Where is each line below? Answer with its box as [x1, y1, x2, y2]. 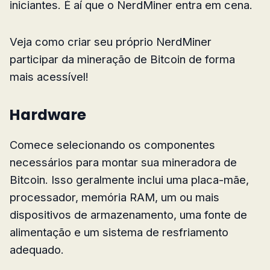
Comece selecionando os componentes [10, 137, 215, 151]
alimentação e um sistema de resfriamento [10, 225, 228, 239]
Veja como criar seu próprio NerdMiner [10, 34, 212, 48]
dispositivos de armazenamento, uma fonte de [10, 207, 247, 221]
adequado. [10, 242, 64, 256]
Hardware [9, 104, 86, 125]
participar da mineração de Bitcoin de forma [10, 52, 235, 66]
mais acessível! [10, 69, 89, 83]
